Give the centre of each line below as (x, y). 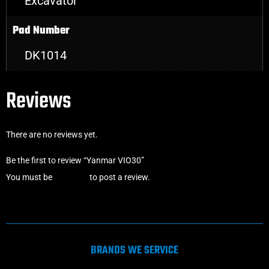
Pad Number (41, 31)
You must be (30, 177)
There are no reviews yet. (52, 135)
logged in (71, 177)
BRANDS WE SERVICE (134, 250)
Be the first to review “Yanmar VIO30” (75, 160)
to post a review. (119, 177)
